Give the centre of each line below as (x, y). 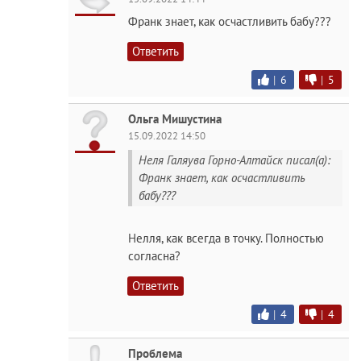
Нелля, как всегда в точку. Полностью (226, 239)
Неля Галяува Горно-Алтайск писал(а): (234, 160)
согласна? (154, 256)
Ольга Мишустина (175, 118)
